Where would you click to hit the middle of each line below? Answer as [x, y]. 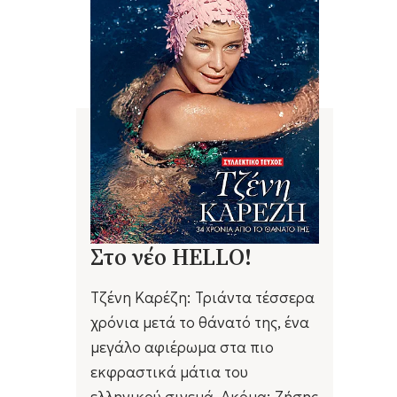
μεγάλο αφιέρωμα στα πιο [183, 347]
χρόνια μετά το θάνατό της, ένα [200, 322]
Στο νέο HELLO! [171, 257]
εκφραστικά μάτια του [170, 372]
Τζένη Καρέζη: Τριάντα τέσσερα [203, 297]
